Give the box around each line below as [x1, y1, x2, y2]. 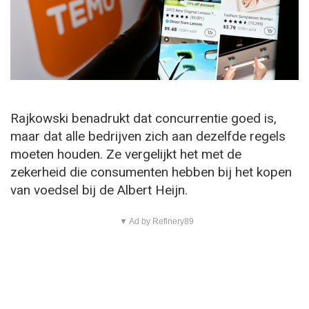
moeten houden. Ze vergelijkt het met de [10, 146, 241, 162]
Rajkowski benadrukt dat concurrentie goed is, [10, 110, 277, 126]
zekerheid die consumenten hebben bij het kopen [10, 163, 292, 180]
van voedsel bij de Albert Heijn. [10, 181, 188, 198]
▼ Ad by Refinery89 [119, 216, 194, 226]
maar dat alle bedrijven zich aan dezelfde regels [10, 128, 286, 144]
